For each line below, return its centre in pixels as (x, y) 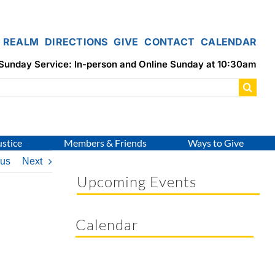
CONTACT (170, 41)
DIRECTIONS (76, 41)
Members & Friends (105, 143)
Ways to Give (216, 143)
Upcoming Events (137, 181)
